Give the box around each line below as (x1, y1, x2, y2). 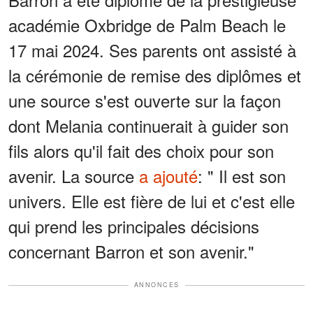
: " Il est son (198, 163, 286, 189)
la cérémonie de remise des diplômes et (8, 63, 301, 88)
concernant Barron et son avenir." (8, 239, 254, 264)
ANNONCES (133, 280, 180, 290)
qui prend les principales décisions (8, 214, 259, 239)
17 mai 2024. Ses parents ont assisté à (8, 38, 296, 63)
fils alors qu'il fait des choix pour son (8, 138, 274, 163)
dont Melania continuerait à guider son (8, 113, 289, 138)
